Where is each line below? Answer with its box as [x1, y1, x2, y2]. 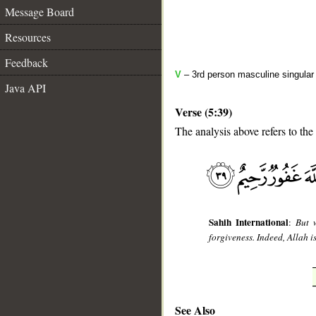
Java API [5, 80, 46, 95]
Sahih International [209, 215, 289, 230]
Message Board [5, 4, 74, 19]
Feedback [5, 55, 48, 70]
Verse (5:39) [175, 104, 232, 120]
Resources [5, 30, 51, 44]
